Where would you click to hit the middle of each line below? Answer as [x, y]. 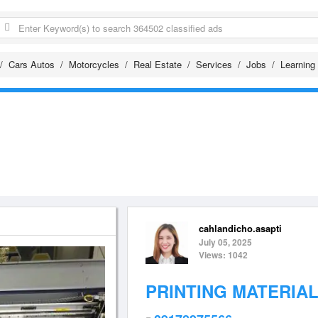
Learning [298, 64]
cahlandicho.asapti [240, 228]
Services [214, 64]
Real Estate [158, 64]
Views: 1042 [223, 255]
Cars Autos [32, 64]
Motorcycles [94, 64]
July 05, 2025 [225, 242]
